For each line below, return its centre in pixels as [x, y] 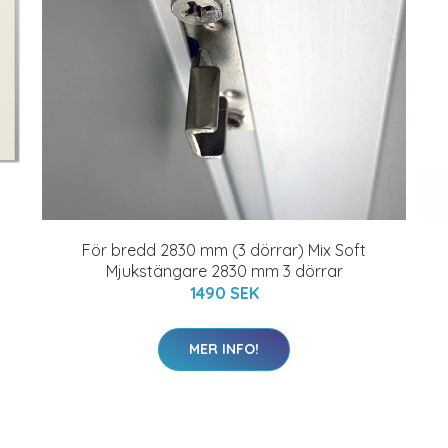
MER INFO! [224, 349]
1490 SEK [224, 293]
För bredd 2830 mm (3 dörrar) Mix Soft [224, 250]
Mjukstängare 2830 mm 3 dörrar [224, 271]
